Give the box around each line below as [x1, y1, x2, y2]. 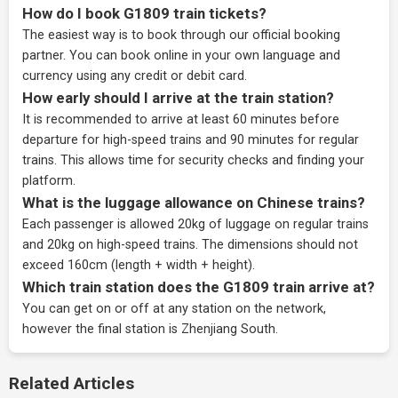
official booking [252, 28, 340, 43]
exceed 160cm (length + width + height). [22, 258, 255, 273]
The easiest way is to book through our [22, 28, 252, 43]
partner [22, 48, 63, 63]
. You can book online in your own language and [63, 48, 340, 63]
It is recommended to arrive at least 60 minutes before [22, 112, 339, 127]
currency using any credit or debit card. [22, 68, 247, 84]
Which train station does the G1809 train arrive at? [22, 278, 375, 296]
